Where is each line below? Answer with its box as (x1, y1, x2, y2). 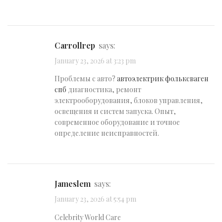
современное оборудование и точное (55, 117, 180, 127)
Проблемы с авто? (55, 74, 117, 84)
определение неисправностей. (55, 128, 159, 138)
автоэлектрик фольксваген (117, 74, 209, 84)
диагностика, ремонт (66, 85, 141, 95)
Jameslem (57, 178, 91, 189)
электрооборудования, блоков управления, (55, 96, 203, 106)
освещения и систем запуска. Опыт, (55, 107, 176, 116)
